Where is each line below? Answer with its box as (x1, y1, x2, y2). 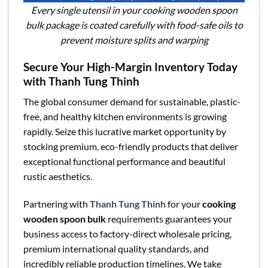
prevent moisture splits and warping (60, 33, 208, 45)
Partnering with (23, 198, 90, 210)
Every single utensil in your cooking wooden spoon (31, 4, 237, 16)
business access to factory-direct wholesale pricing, (23, 228, 232, 240)
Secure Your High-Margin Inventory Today (23, 59, 237, 74)
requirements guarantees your (106, 213, 232, 225)
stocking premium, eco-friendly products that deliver (23, 141, 238, 153)
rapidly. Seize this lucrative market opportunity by (23, 126, 226, 138)
